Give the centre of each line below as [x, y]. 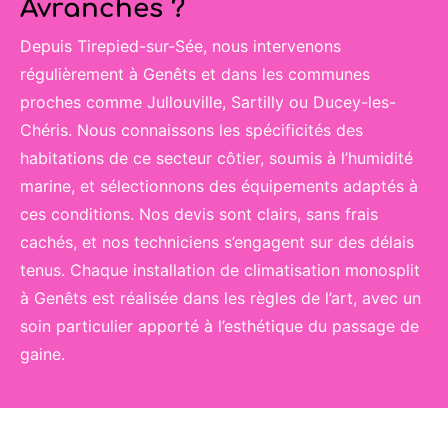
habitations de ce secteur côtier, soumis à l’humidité [216, 157]
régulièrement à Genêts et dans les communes [195, 73]
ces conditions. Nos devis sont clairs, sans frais [199, 213]
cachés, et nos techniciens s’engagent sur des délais [217, 241]
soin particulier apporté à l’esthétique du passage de [219, 325]
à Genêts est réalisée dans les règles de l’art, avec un [220, 297]
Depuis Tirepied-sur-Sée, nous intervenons [180, 45]
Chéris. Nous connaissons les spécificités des [191, 129]
